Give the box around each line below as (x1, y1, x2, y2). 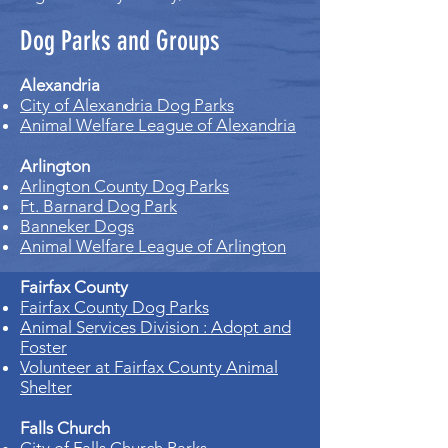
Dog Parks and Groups (20, 25, 220, 57)
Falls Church (20, 418, 110, 438)
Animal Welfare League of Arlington (20, 236, 286, 256)
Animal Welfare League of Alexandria (20, 115, 296, 135)
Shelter (20, 377, 72, 397)
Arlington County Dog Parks (20, 176, 229, 196)
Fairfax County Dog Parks (20, 297, 209, 317)
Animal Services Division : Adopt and (20, 317, 291, 337)
